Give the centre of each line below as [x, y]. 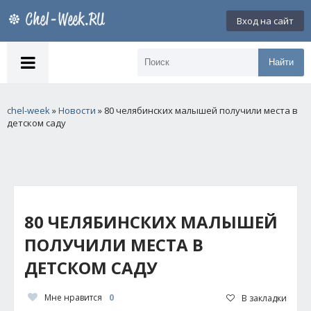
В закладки [264, 298]
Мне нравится [73, 297]
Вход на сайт [265, 21]
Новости [77, 110]
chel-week [28, 110]
